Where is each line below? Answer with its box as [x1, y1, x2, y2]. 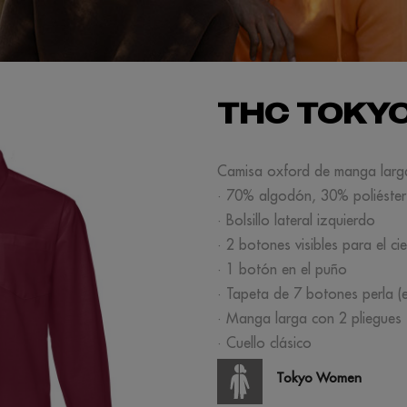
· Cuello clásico [217, 333, 312, 352]
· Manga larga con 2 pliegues [217, 309, 402, 327]
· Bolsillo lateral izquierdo [217, 211, 375, 229]
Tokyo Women [276, 369, 362, 386]
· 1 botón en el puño [217, 260, 347, 278]
